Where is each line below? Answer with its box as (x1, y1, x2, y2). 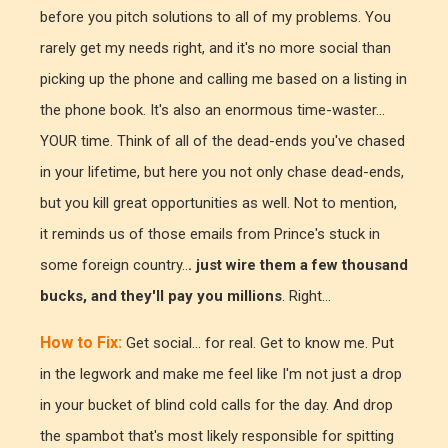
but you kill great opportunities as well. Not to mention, (40, 193, 397, 212)
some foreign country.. (40, 255, 188, 274)
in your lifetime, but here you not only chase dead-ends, (40, 162, 404, 181)
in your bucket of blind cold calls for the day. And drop (40, 395, 393, 414)
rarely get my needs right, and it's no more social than (40, 38, 391, 57)
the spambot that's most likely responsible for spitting (40, 426, 394, 445)
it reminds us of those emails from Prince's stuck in (40, 224, 380, 243)
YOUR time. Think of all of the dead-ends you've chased (40, 131, 405, 150)
